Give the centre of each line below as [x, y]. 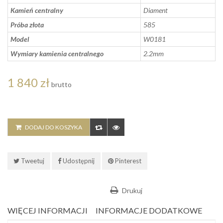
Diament [156, 10]
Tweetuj [32, 161]
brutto [61, 85]
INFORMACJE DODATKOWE [149, 211]
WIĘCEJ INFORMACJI [48, 211]
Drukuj [132, 191]
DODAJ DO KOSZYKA [54, 127]
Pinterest [127, 161]
